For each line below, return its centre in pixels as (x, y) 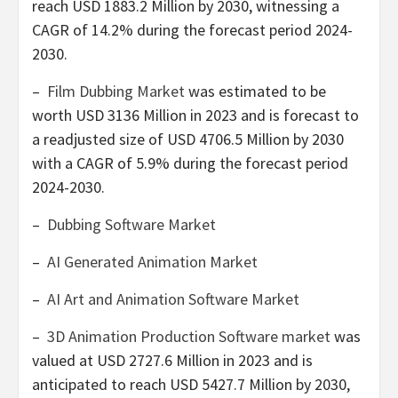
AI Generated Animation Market (152, 262)
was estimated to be (255, 92)
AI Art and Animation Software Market (173, 299)
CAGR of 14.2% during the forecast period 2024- (192, 30)
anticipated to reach (101, 385)
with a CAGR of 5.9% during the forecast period (190, 163)
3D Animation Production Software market (189, 337)
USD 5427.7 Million (231, 385)
